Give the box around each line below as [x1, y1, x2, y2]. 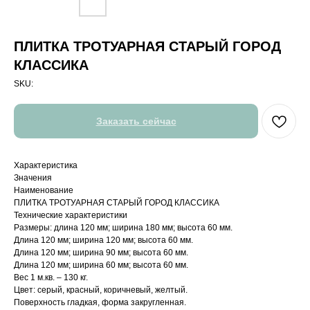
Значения [14, 173, 52, 183]
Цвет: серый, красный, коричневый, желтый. [14, 285, 188, 295]
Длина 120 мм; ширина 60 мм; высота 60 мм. [14, 260, 188, 271]
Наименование [14, 185, 73, 196]
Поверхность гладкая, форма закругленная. [14, 298, 186, 308]
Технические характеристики [14, 210, 127, 221]
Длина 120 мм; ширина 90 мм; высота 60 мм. [14, 248, 188, 258]
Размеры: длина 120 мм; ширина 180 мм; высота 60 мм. [14, 223, 232, 233]
